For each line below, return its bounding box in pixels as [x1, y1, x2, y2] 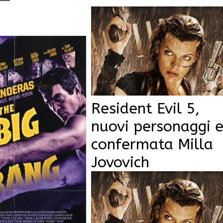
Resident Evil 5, [91, 99, 200, 117]
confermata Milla [91, 135, 213, 153]
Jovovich [91, 153, 149, 171]
